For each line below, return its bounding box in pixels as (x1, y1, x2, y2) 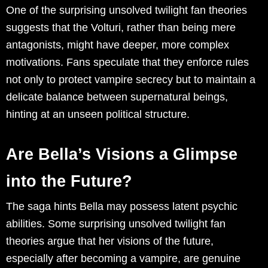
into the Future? (6, 172, 132, 191)
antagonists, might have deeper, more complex (6, 39, 229, 51)
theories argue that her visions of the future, (6, 235, 214, 248)
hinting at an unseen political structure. (6, 108, 190, 121)
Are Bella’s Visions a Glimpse (6, 145, 237, 164)
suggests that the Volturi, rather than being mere (6, 22, 236, 34)
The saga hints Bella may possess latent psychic (6, 200, 237, 213)
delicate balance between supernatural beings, (6, 91, 228, 103)
